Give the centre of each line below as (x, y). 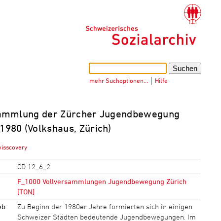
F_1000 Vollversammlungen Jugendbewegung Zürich (102, 181)
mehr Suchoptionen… (119, 80)
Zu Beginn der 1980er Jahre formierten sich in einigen (105, 206)
